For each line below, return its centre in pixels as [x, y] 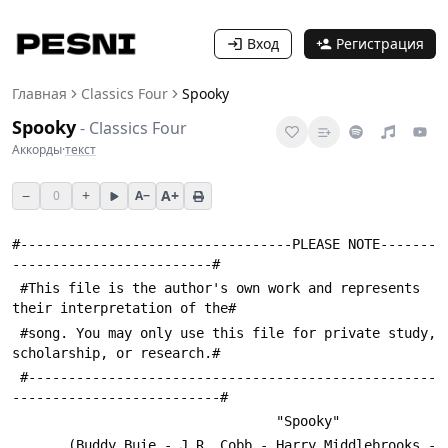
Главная [39, 93]
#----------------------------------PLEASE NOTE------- [224, 244]
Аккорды [37, 149]
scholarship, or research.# [116, 352]
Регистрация [380, 43]
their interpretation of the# [124, 308]
